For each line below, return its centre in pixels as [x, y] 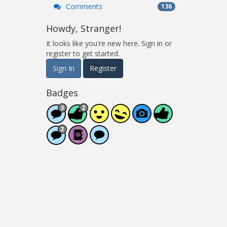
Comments [83, 6]
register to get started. [83, 54]
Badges [62, 93]
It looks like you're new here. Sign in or [109, 44]
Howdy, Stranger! [84, 29]
